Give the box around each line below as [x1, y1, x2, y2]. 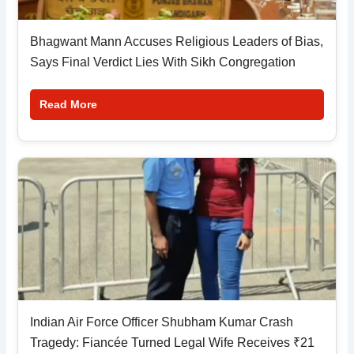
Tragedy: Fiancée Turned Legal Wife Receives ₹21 [30, 336, 315, 350]
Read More [40, 98, 98, 111]
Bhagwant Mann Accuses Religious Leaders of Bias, [30, 35, 324, 49]
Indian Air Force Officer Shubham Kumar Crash [30, 315, 294, 330]
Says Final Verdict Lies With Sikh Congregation [30, 55, 296, 70]
